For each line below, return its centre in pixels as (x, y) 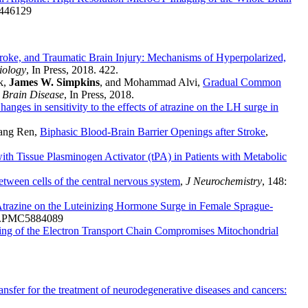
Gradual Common (242, 82)
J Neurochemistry (224, 181)
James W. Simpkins (54, 82)
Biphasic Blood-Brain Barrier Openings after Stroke (153, 132)
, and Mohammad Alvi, (151, 82)
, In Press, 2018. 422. (72, 70)
